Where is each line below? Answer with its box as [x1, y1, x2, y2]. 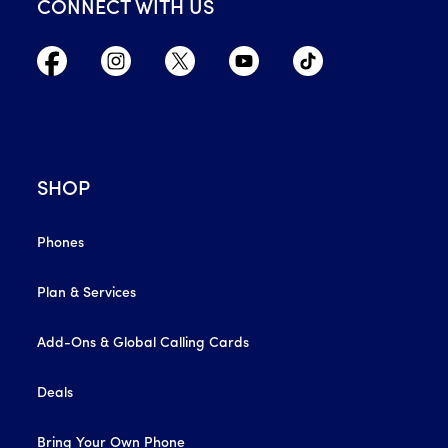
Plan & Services [37, 285, 137, 301]
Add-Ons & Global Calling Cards [37, 335, 250, 351]
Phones [37, 235, 85, 251]
